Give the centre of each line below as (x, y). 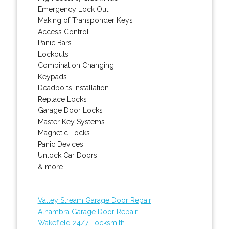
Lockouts (53, 54)
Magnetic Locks (64, 133)
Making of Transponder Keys (85, 20)
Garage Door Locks (70, 110)
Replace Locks (62, 99)
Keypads (52, 76)
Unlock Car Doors (67, 155)
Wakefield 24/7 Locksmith (81, 223)
